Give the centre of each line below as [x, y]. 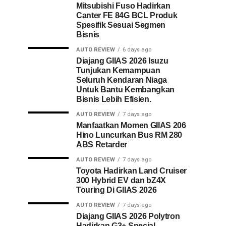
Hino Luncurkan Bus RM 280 [129, 135]
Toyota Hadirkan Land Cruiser [132, 171]
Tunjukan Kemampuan [118, 70]
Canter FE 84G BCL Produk [127, 15]
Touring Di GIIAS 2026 [117, 190]
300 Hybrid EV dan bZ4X [121, 180]
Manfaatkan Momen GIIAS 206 [131, 125]
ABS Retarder [102, 145]
